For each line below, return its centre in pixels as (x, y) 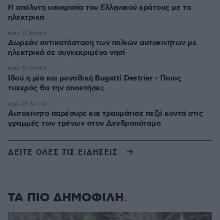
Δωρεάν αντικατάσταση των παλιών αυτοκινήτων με (102, 43)
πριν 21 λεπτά (27, 104)
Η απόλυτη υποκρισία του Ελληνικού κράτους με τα (99, 8)
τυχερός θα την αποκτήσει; (56, 88)
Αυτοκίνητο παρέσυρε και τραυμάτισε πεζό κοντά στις (105, 114)
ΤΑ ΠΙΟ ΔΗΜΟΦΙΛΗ (66, 198)
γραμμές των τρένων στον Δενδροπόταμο (84, 124)
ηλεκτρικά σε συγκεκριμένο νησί (66, 53)
